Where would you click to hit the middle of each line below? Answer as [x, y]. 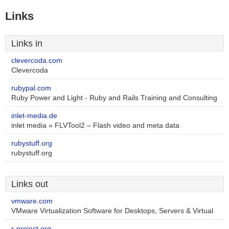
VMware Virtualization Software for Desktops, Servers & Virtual [112, 211]
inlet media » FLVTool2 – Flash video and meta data [95, 125]
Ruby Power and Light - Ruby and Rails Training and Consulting [114, 98]
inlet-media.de [34, 116]
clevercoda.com [37, 61]
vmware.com [32, 201]
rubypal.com [31, 88]
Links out [30, 184]
